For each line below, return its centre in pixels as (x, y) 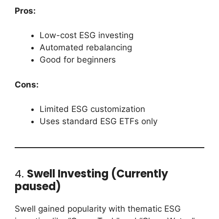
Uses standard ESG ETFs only (99, 121)
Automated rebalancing (86, 48)
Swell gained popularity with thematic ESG (98, 209)
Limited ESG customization (92, 109)
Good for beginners (78, 60)
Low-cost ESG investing (87, 35)
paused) (38, 187)
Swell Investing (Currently (98, 174)
